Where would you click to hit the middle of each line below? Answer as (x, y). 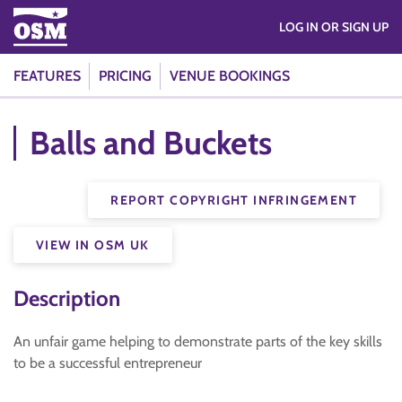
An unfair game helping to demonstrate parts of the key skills (198, 341)
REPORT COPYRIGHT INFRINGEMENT (234, 200)
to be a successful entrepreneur (108, 363)
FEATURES (47, 76)
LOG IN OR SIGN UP (355, 27)
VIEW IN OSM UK (93, 245)
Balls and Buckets (151, 143)
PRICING (125, 76)
